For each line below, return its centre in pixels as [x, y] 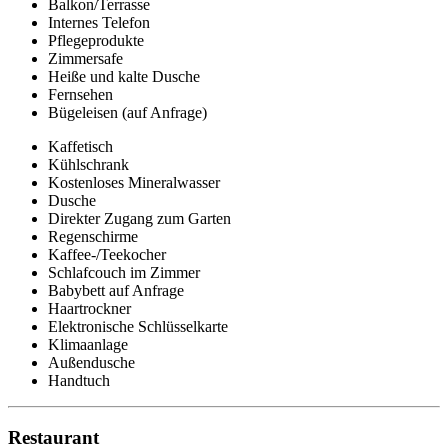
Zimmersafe [85, 58]
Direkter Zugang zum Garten [139, 218]
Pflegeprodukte [96, 40]
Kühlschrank [88, 164]
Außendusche [91, 362]
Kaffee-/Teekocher [107, 254]
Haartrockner [89, 308]
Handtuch [79, 380]
